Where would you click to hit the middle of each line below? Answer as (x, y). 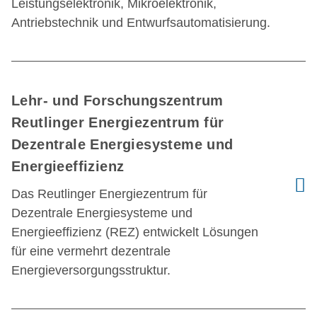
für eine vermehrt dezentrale (91, 251)
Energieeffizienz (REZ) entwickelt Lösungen (135, 232)
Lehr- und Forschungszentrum (117, 100)
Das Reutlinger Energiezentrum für (109, 194)
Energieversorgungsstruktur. (91, 270)
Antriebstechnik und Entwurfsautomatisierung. (141, 23)
